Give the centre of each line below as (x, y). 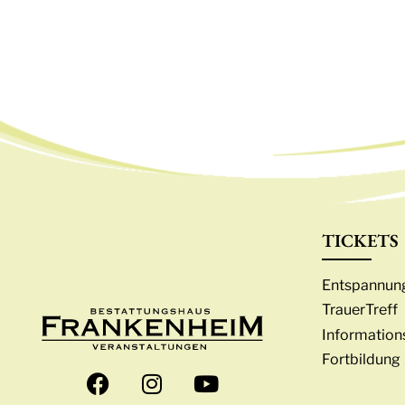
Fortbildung (361, 359)
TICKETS (360, 240)
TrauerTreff (360, 310)
